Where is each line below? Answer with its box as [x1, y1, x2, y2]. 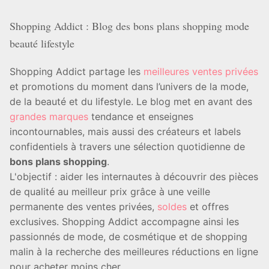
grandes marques [10, 110, 88, 122]
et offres [187, 200, 229, 213]
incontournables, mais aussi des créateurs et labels [10, 125, 241, 138]
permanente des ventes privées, [10, 200, 157, 213]
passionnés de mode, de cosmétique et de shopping [10, 230, 247, 243]
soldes [157, 200, 187, 213]
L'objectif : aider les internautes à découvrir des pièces [10, 170, 258, 183]
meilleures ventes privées [144, 65, 258, 77]
